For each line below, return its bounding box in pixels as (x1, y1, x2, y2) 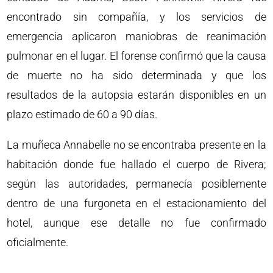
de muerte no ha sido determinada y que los (7, 69, 266, 82)
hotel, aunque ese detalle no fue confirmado (7, 216, 266, 230)
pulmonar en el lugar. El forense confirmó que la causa (7, 49, 266, 63)
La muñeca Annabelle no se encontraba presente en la (7, 138, 266, 152)
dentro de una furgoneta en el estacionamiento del (7, 197, 266, 210)
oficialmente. (7, 236, 69, 249)
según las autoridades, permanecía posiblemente (7, 177, 266, 191)
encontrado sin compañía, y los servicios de (7, 10, 266, 24)
